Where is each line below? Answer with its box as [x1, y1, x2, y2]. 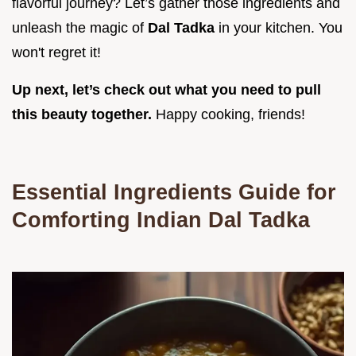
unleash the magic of [12, 20, 148, 37]
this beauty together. [12, 106, 156, 123]
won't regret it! [12, 44, 101, 61]
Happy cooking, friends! [156, 106, 305, 123]
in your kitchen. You [219, 20, 342, 37]
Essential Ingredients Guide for [12, 180, 336, 205]
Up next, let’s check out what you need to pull [12, 82, 321, 99]
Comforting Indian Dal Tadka [12, 207, 310, 233]
